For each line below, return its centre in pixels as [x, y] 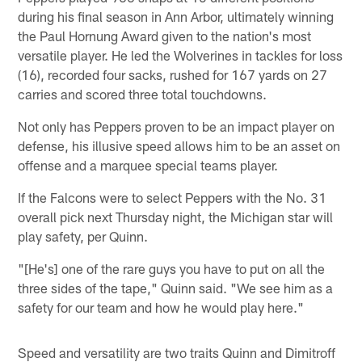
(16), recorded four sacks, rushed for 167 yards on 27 [173, 74]
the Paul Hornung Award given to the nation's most [165, 35]
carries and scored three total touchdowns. [143, 93]
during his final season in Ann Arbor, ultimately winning [176, 16]
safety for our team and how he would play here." [161, 307]
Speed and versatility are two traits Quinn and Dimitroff [177, 352]
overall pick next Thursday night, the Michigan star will [176, 216]
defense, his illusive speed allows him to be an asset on [179, 145]
